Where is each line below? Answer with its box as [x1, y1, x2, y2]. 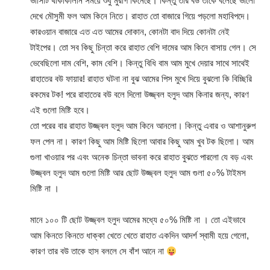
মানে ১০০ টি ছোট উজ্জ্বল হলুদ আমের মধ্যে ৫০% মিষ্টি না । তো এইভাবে [30, 215, 245, 225]
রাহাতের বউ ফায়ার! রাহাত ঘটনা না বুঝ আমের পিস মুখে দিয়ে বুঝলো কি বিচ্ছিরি [30, 74, 252, 84]
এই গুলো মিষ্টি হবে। [30, 105, 90, 115]
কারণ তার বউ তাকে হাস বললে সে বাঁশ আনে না [30, 246, 166, 256]
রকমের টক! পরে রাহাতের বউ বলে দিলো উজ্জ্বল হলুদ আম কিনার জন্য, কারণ [30, 89, 249, 99]
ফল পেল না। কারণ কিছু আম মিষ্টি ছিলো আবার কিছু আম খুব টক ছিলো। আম [30, 136, 254, 146]
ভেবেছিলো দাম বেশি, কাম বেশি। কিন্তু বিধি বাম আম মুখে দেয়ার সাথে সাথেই [30, 58, 250, 68]
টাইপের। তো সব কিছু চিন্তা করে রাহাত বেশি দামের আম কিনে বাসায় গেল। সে [30, 42, 256, 52]
